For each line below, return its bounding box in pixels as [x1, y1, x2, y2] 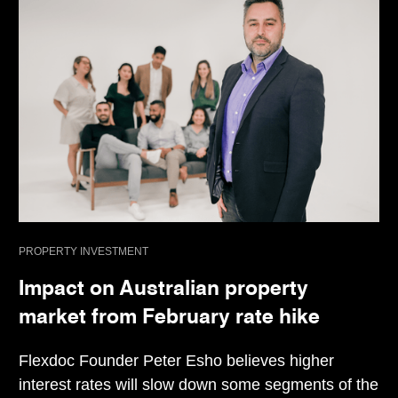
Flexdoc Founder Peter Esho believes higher [19, 351, 334, 370]
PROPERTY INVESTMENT [19, 244, 148, 258]
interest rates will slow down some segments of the [19, 375, 378, 394]
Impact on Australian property [19, 278, 308, 299]
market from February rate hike [19, 306, 320, 328]
